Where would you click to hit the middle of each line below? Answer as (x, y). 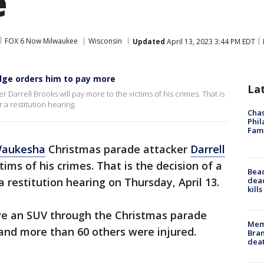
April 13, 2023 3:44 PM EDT (210, 41)
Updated (149, 41)
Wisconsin (105, 41)
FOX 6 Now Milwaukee (41, 41)
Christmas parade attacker (118, 149)
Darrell (208, 149)
